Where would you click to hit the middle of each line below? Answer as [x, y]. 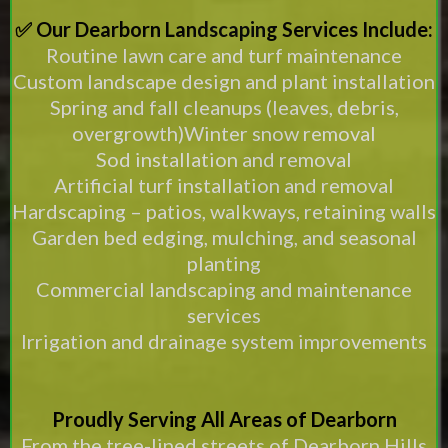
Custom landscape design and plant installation [224, 81]
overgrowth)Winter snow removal [224, 133]
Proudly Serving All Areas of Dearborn [224, 419]
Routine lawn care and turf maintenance [224, 55]
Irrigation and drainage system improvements [224, 341]
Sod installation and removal [224, 159]
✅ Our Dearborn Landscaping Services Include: [224, 29]
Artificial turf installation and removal [224, 185]
